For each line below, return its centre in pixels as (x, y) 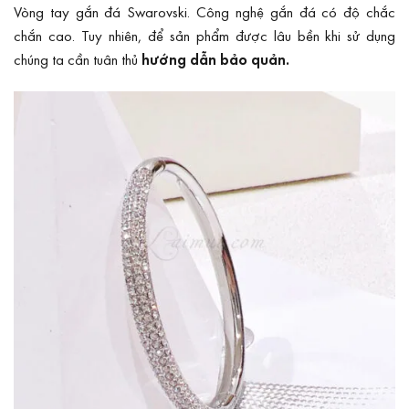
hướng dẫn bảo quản (214, 58)
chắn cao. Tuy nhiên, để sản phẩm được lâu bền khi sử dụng (204, 35)
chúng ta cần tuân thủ (78, 58)
